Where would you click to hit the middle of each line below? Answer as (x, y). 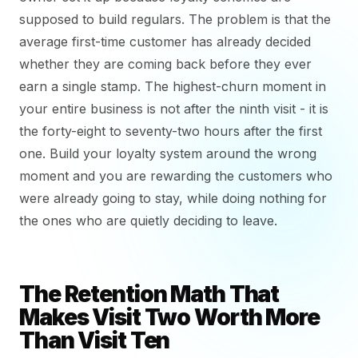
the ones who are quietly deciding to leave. (148, 221)
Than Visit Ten (95, 340)
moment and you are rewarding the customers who (176, 176)
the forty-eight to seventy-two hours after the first (171, 131)
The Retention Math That (149, 294)
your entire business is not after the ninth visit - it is (174, 109)
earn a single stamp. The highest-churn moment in (173, 86)
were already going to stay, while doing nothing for (173, 198)
